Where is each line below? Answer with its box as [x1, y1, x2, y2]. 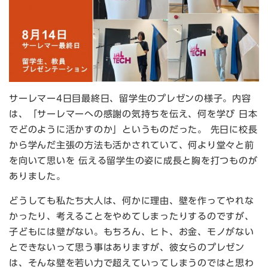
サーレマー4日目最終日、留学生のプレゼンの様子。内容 [9, 94, 251, 103]
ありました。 [9, 172, 69, 181]
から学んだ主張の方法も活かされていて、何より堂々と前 [9, 141, 254, 150]
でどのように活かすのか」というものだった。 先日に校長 [9, 125, 258, 135]
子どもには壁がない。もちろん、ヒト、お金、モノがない [9, 227, 254, 237]
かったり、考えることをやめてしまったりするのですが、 [9, 212, 254, 221]
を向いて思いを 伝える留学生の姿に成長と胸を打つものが [9, 156, 258, 166]
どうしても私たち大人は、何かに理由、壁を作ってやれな [9, 196, 254, 206]
